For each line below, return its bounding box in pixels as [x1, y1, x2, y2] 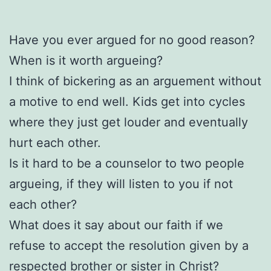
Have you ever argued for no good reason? [9, 32, 255, 47]
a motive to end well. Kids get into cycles [9, 94, 245, 109]
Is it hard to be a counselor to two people [9, 155, 244, 171]
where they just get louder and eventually [9, 114, 248, 129]
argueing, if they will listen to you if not [9, 176, 233, 191]
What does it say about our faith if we [9, 217, 223, 232]
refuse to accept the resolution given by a [9, 238, 249, 253]
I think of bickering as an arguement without [9, 73, 261, 88]
